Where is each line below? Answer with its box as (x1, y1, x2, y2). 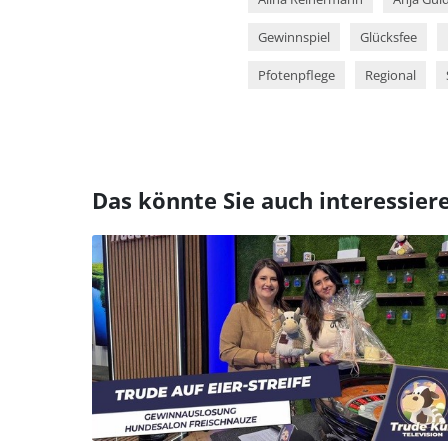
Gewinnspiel (257, 27, 330, 46)
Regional (364, 65, 416, 84)
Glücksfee (359, 27, 417, 46)
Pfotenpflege (257, 65, 335, 84)
